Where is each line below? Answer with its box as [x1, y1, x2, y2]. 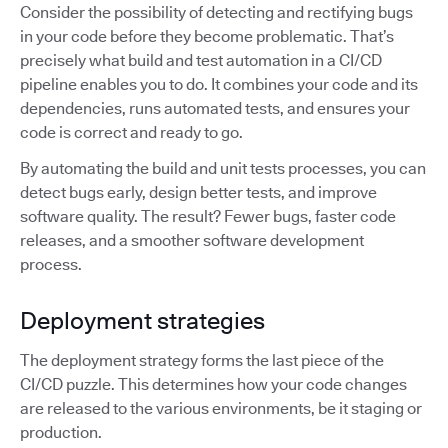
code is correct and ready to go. [20, 123, 243, 143]
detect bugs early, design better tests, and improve [20, 183, 377, 203]
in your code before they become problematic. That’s [20, 27, 394, 47]
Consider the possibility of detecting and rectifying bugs [20, 3, 413, 23]
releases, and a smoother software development [20, 231, 364, 251]
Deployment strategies [20, 306, 265, 336]
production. [20, 423, 102, 443]
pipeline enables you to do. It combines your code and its [20, 75, 418, 95]
